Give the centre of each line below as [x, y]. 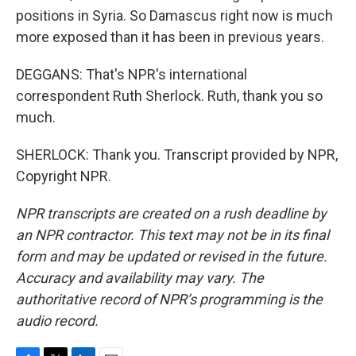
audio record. [57, 321]
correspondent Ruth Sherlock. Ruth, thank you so [169, 96]
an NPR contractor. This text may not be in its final [172, 235]
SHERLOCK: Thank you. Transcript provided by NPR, [177, 155]
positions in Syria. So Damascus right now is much [174, 15]
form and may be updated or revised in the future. [172, 256]
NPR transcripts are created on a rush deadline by [171, 213]
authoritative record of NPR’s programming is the [169, 299]
